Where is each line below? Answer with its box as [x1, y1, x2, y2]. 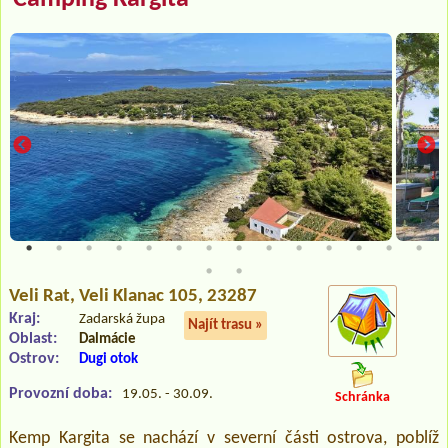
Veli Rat [9, 286, 70, 306]
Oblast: [9, 330, 57, 347]
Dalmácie [79, 331, 136, 347]
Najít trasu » [188, 317, 263, 333]
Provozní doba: [9, 385, 112, 402]
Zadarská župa [79, 311, 165, 327]
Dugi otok [79, 351, 138, 367]
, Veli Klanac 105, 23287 [70, 286, 257, 306]
